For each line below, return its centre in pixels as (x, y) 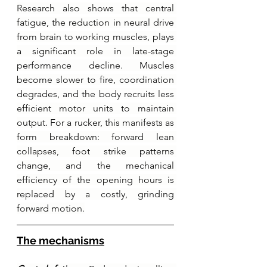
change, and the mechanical (95, 165)
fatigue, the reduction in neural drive (95, 22)
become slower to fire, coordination (95, 79)
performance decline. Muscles (95, 65)
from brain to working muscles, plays (95, 36)
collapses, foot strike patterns (95, 151)
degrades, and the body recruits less (95, 94)
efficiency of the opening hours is (95, 179)
